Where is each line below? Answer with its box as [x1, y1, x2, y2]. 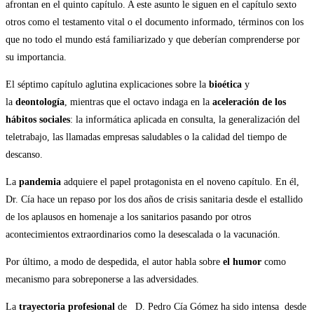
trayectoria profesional [19, 301, 115, 312]
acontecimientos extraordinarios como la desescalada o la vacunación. [6, 228, 280, 240]
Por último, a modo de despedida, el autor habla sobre [6, 256, 223, 267]
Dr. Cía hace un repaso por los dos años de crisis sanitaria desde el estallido [6, 193, 303, 205]
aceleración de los [212, 96, 286, 107]
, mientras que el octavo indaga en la [64, 96, 212, 107]
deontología [15, 96, 64, 107]
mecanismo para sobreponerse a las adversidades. [6, 273, 199, 285]
